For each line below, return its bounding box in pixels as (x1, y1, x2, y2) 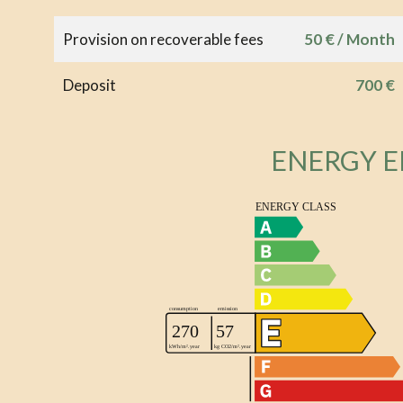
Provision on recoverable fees (63, 29, 264, 49)
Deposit (63, 75, 116, 94)
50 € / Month (303, 29, 395, 49)
